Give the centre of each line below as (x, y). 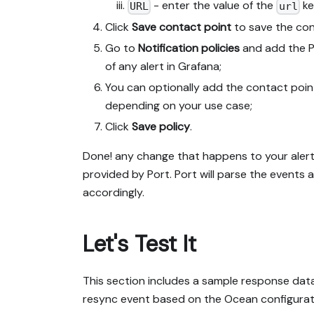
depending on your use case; (179, 105)
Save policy (161, 126)
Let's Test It (139, 244)
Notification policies (189, 48)
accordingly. (114, 192)
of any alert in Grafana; (163, 66)
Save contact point (182, 27)
